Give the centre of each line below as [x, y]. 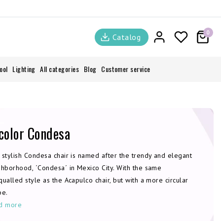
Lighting [24, 69]
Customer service [126, 69]
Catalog [126, 37]
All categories [60, 69]
